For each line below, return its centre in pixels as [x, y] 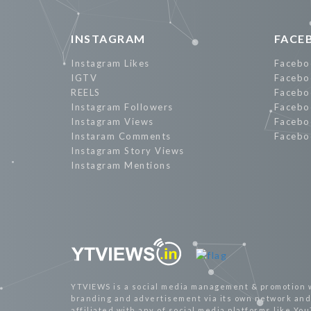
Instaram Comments [121, 136]
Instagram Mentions [121, 165]
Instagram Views [112, 121]
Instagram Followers [122, 107]
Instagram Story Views [128, 151]
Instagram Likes [110, 63]
